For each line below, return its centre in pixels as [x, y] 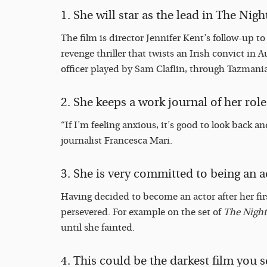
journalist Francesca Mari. [118, 140]
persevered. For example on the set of [142, 212]
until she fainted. [99, 227]
